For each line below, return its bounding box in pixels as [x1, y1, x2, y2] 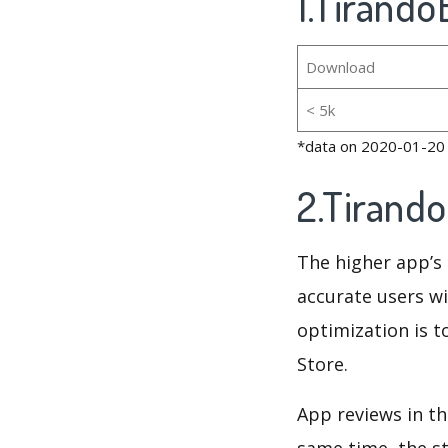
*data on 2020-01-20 [297, 136, 445, 157]
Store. [297, 352, 348, 377]
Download [305, 57, 375, 78]
